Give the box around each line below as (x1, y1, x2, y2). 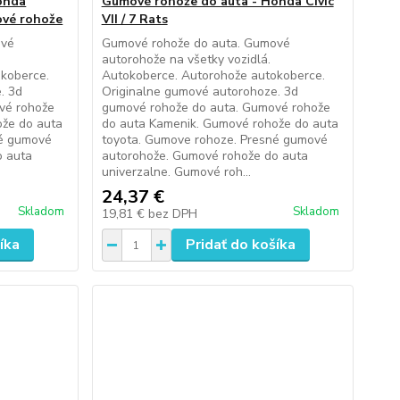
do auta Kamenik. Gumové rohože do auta (101, 115, 338, 132)
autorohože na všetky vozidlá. (101, 51, 271, 68)
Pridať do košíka (185, 235, 296, 254)
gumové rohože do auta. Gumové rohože (101, 99, 330, 116)
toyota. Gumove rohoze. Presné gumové (101, 131, 328, 148)
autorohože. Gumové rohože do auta (101, 147, 308, 164)
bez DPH (147, 205, 197, 222)
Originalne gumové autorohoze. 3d (101, 83, 298, 100)
